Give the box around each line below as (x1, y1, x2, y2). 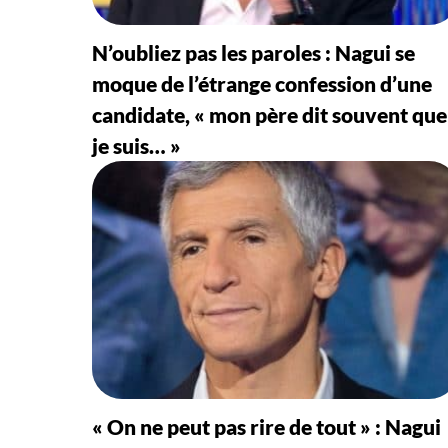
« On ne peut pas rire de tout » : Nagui (92, 413, 441, 439)
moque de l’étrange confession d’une (92, 70, 432, 96)
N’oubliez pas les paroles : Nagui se (92, 39, 415, 65)
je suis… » (92, 132, 181, 158)
